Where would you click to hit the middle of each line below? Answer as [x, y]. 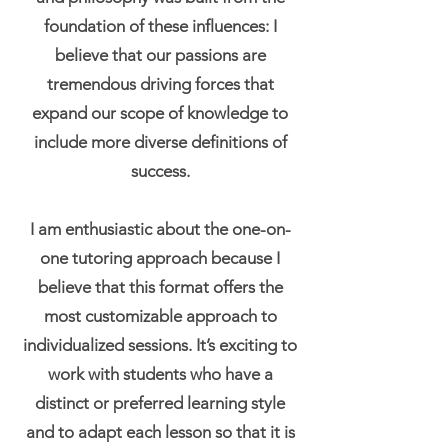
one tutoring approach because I [160, 258]
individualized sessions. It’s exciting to [160, 345]
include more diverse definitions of [160, 142]
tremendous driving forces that [160, 84]
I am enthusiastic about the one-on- [160, 229]
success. [160, 171]
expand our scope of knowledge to [160, 113]
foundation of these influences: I [160, 26]
